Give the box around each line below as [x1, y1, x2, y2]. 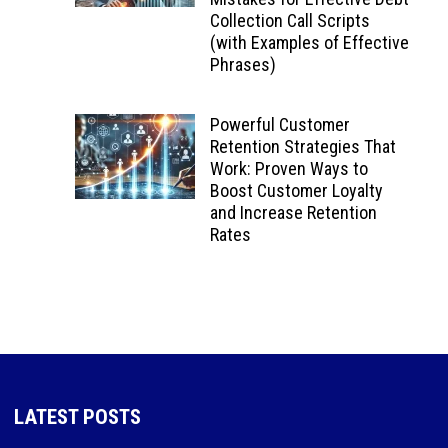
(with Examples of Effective [209, 31, 409, 53]
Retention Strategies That [209, 135, 396, 157]
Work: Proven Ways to [209, 157, 368, 179]
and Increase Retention [209, 201, 377, 223]
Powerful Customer [209, 113, 350, 135]
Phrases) [209, 53, 276, 75]
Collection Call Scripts [209, 9, 370, 31]
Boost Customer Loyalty [209, 179, 383, 201]
